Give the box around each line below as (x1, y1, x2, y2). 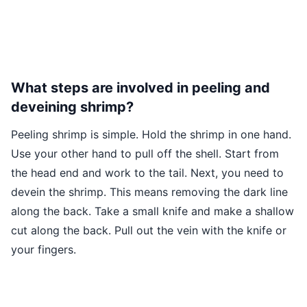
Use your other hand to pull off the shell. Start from (11, 147, 279, 161)
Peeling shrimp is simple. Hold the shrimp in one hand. (11, 127, 291, 142)
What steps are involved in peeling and (11, 79, 270, 97)
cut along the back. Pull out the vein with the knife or (11, 223, 286, 238)
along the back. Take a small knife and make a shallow (11, 204, 294, 219)
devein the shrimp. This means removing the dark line (11, 185, 288, 199)
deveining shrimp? (11, 99, 134, 116)
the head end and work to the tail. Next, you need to (11, 166, 284, 180)
